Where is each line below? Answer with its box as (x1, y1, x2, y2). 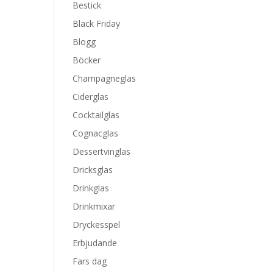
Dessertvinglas (73, 146, 131, 157)
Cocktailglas (73, 109, 120, 121)
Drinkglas (73, 182, 110, 194)
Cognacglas (73, 127, 119, 139)
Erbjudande (73, 237, 118, 249)
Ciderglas (73, 91, 109, 102)
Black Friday (73, 18, 121, 29)
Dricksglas (73, 164, 113, 175)
